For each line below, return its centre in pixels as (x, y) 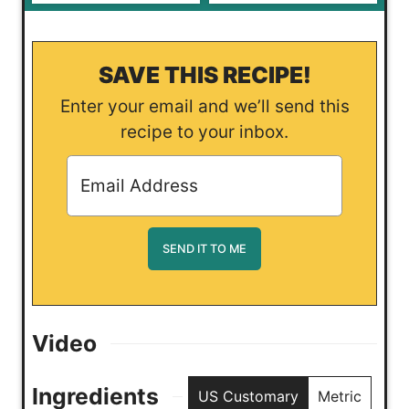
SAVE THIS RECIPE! (204, 74)
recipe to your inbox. (204, 131)
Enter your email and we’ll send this (65, 106)
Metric (340, 397)
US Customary (249, 397)
